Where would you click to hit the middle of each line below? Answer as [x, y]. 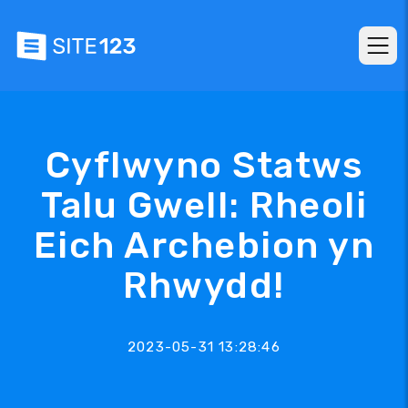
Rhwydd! [204, 286]
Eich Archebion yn [204, 245]
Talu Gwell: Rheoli [204, 205]
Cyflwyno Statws [204, 165]
